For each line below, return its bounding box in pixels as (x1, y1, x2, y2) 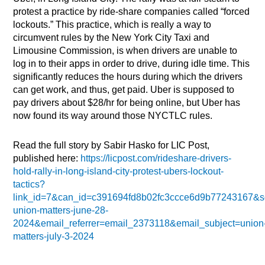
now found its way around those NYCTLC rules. (13, 111, 213, 121)
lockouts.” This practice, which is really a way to (13, 20, 212, 30)
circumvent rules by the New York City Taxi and (13, 33, 210, 43)
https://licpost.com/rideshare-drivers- (80, 153, 232, 164)
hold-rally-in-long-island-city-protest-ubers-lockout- (13, 166, 224, 177)
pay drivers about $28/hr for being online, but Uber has (13, 98, 241, 108)
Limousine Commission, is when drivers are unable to (13, 46, 238, 56)
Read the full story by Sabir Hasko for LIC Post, (13, 140, 210, 151)
